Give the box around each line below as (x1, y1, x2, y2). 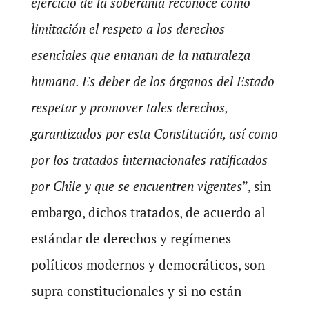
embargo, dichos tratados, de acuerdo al (30, 203, 266, 221)
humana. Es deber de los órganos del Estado (30, 72, 275, 90)
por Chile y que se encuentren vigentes (30, 177, 242, 195)
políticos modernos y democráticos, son (30, 256, 265, 273)
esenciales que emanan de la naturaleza (30, 46, 250, 63)
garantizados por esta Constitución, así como (30, 125, 278, 142)
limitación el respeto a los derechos (30, 20, 225, 37)
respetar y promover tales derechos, (30, 99, 228, 116)
